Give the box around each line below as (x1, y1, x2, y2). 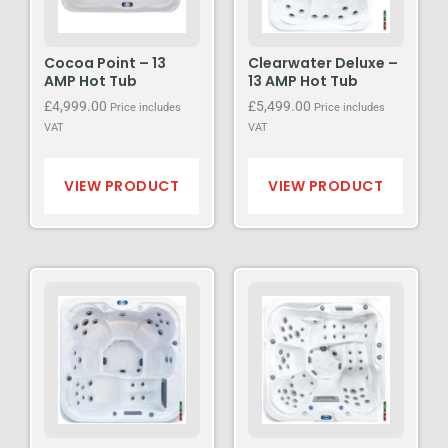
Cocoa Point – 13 (44, 53, 166, 74)
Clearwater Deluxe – (248, 53, 398, 74)
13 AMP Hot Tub (248, 71, 358, 92)
